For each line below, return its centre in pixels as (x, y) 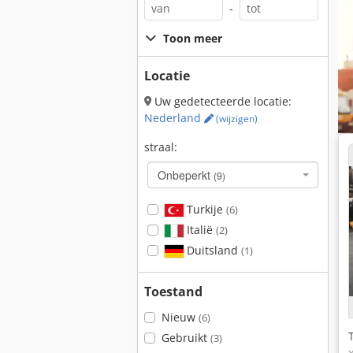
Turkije (204, 209)
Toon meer (193, 38)
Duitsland (212, 250)
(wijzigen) (236, 119)
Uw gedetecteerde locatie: (221, 101)
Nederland (174, 118)
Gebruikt (186, 338)
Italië (199, 230)
